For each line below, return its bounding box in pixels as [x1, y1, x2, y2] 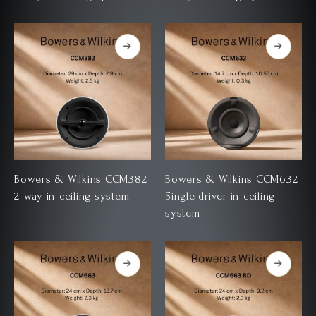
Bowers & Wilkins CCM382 [14, 173, 147, 186]
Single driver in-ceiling [165, 190, 275, 203]
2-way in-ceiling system [14, 190, 130, 203]
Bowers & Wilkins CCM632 [165, 173, 298, 186]
